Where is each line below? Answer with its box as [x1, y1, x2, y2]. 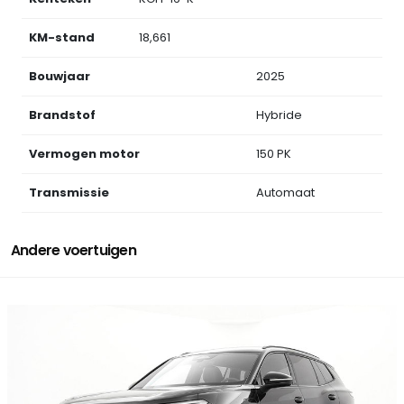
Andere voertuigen [11, 241, 136, 261]
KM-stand [29, 29, 95, 47]
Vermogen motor [29, 145, 140, 163]
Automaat [256, 184, 315, 202]
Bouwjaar [29, 68, 90, 86]
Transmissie [29, 184, 109, 202]
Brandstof [29, 106, 96, 124]
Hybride [256, 106, 302, 124]
